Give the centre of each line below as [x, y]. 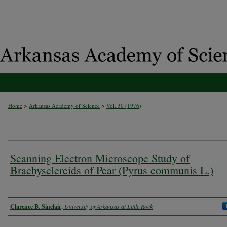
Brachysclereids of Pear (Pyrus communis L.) [112, 170]
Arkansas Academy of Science [64, 106]
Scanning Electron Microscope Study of [100, 158]
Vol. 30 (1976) [124, 106]
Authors [24, 206]
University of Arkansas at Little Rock [108, 206]
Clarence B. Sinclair [36, 206]
